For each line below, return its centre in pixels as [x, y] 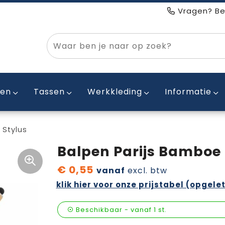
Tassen [49, 92]
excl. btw [146, 171]
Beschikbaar [99, 210]
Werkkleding [115, 92]
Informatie [188, 92]
